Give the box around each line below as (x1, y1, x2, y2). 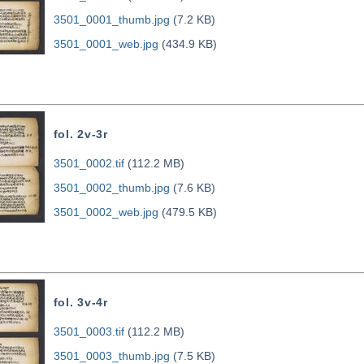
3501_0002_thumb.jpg (53, 181, 170, 195)
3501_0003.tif (53, 325, 124, 339)
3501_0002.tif (53, 157, 124, 171)
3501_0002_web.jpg (53, 206, 158, 219)
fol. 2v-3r (53, 128, 108, 141)
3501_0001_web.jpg (53, 37, 158, 51)
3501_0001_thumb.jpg (53, 13, 170, 27)
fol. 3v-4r (53, 296, 108, 310)
